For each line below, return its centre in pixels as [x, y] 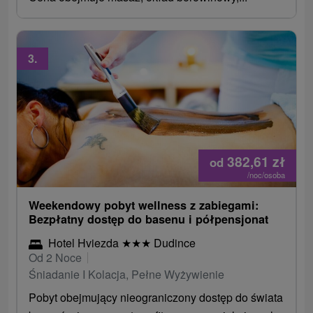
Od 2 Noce [56, 257]
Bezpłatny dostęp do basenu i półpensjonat [149, 219]
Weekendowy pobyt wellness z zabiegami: [144, 205]
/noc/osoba [266, 174]
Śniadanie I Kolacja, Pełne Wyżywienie [127, 274]
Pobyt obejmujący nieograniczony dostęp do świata [156, 297]
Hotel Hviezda [85, 242]
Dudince [174, 242]
